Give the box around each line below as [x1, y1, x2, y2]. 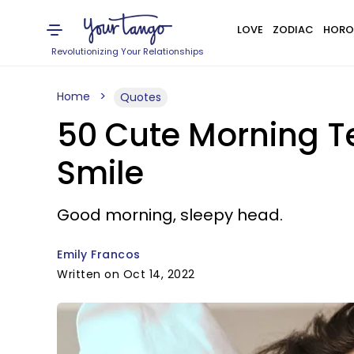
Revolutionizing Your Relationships [51, 45, 205, 58]
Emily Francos [57, 247, 141, 262]
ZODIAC [272, 22, 314, 37]
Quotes [120, 89, 161, 105]
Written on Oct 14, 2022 [57, 266, 195, 282]
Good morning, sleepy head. [57, 204, 283, 226]
